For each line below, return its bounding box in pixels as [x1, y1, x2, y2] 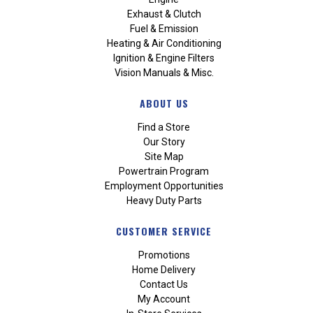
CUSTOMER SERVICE [116, 223, 212, 238]
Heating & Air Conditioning [106, 38, 221, 50]
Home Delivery [132, 264, 196, 276]
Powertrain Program [119, 166, 210, 177]
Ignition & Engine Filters [113, 52, 215, 64]
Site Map [144, 151, 184, 163]
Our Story [143, 136, 185, 148]
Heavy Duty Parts [126, 195, 202, 207]
